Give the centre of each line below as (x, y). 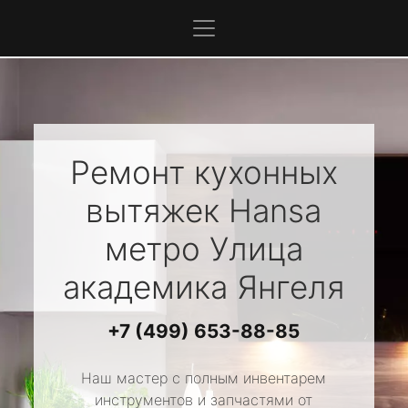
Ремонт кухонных (204, 172)
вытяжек (158, 210)
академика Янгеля (204, 287)
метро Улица (204, 249)
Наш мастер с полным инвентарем (204, 378)
